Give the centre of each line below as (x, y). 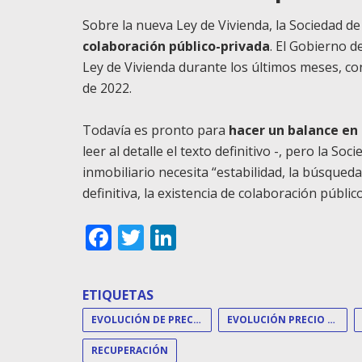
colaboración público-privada (176, 46)
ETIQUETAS (118, 295)
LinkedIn (228, 237)
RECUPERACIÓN (130, 350)
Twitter (187, 237)
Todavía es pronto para (156, 130)
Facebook (168, 237)
